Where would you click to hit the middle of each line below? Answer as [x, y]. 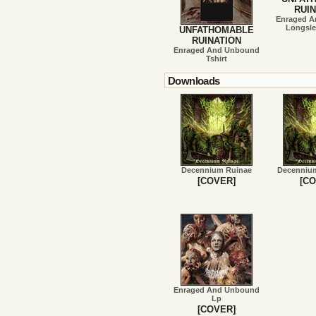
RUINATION [216, 41]
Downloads [194, 81]
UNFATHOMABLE [216, 30]
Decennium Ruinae [216, 170]
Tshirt [216, 59]
